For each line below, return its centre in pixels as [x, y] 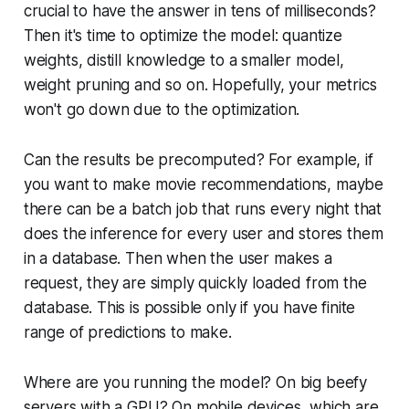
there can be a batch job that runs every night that [203, 210]
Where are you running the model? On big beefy [195, 383]
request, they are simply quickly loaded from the [195, 283]
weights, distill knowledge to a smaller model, [184, 61]
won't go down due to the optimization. [162, 110]
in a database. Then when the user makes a [178, 259]
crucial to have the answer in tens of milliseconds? [200, 11]
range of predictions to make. [127, 333]
